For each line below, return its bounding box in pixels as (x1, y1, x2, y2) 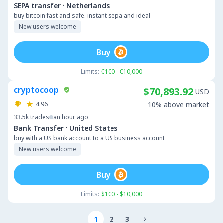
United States (69, 123, 117, 133)
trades (30, 113, 49, 121)
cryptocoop (14, 84, 59, 95)
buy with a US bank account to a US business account (14, 134, 165, 142)
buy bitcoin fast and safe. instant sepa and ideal (14, 11, 150, 20)
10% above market (148, 100, 209, 109)
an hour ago (53, 113, 88, 121)
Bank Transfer (14, 123, 64, 133)
